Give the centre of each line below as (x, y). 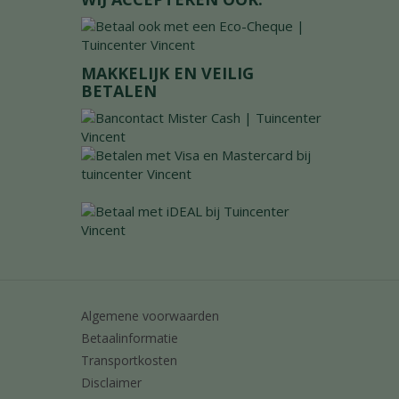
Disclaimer (111, 382)
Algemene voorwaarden (150, 315)
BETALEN (119, 90)
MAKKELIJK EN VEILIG (167, 73)
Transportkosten (129, 360)
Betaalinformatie (130, 338)
